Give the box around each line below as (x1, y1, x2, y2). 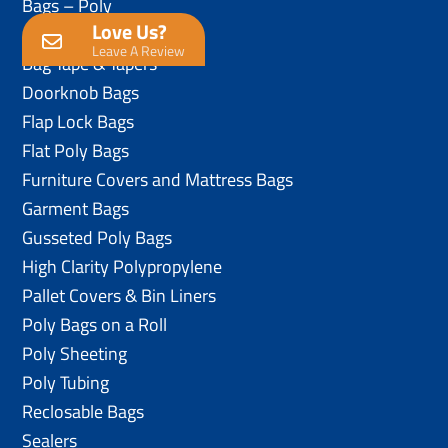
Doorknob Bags (22, 78, 140, 106)
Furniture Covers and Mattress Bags (22, 165, 294, 193)
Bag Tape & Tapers (22, 49, 158, 77)
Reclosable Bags (22, 397, 145, 425)
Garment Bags (22, 194, 130, 222)
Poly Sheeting (22, 339, 128, 367)
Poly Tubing (22, 368, 110, 396)
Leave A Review (92, 39, 186, 61)
